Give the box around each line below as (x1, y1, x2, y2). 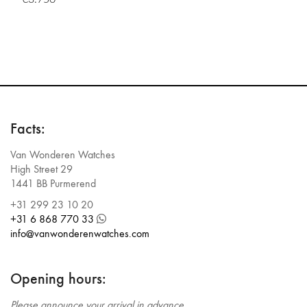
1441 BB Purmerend (10, 177, 96, 190)
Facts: (10, 119, 45, 138)
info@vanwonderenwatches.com (10, 226, 149, 240)
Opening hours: (10, 269, 106, 288)
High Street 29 (10, 162, 73, 175)
